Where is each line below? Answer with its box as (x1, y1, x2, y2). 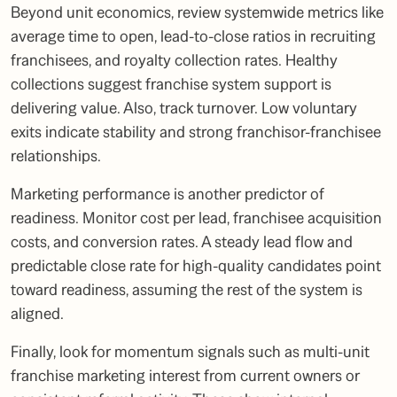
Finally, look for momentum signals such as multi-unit (11, 341, 370, 362)
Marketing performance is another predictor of (11, 183, 324, 205)
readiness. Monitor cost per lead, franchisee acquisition (11, 207, 382, 229)
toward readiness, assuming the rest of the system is (11, 279, 362, 300)
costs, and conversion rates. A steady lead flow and (11, 231, 353, 253)
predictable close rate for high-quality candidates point (11, 255, 381, 276)
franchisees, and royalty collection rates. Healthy (11, 50, 338, 71)
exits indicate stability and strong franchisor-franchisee (11, 121, 381, 143)
